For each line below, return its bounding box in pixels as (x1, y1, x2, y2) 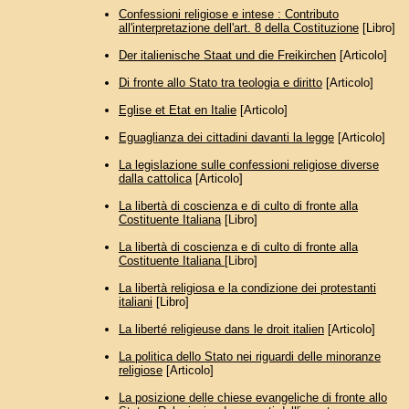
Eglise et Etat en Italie (118, 103, 236, 118)
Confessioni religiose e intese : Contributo (118, 7, 339, 22)
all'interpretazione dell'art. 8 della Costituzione (118, 21, 359, 36)
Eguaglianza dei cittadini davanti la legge (118, 131, 334, 145)
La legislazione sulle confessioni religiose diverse (118, 158, 379, 173)
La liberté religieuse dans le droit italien (118, 322, 324, 337)
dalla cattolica (118, 172, 192, 186)
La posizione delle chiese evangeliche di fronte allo (118, 391, 387, 405)
